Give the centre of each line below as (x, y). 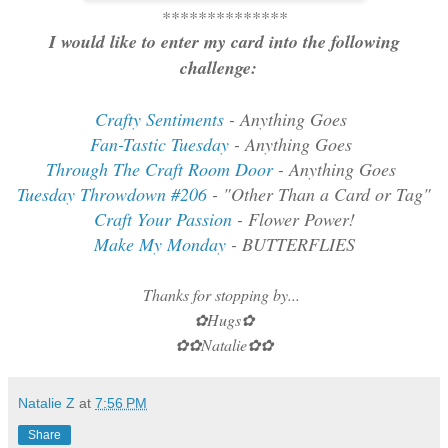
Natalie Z (46, 402)
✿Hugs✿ (224, 319)
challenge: (224, 67)
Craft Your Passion (162, 218)
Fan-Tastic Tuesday (159, 143)
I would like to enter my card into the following (224, 41)
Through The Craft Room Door (159, 168)
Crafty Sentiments (159, 118)
